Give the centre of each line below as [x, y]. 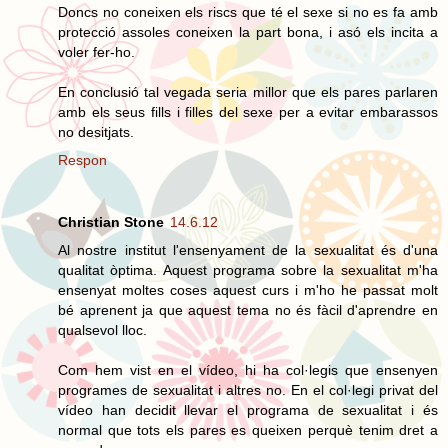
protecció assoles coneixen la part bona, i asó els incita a [248, 31]
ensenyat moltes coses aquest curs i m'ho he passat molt [248, 289]
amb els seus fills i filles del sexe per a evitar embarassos [248, 111]
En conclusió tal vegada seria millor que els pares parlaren [248, 91]
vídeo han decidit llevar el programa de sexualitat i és [248, 409]
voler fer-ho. [96, 51]
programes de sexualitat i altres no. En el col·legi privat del [248, 389]
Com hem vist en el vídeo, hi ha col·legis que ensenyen [248, 369]
